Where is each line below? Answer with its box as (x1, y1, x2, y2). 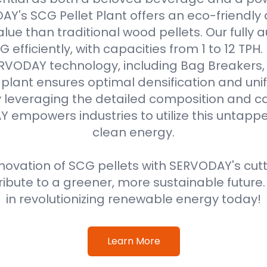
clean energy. (92, 124, 175, 141)
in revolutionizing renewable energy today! (6, 191, 261, 207)
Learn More (107, 234, 160, 248)
